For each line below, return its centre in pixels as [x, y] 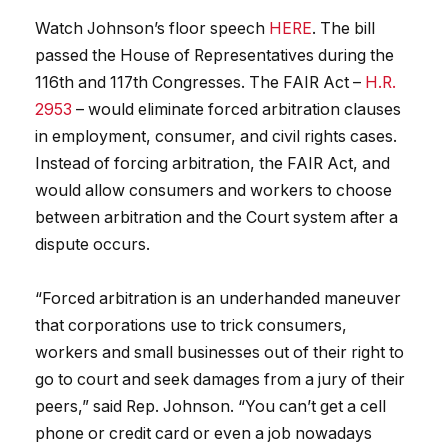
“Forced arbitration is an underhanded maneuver [218, 299]
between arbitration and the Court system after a [216, 218]
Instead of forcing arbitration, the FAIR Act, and [212, 164]
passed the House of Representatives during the [214, 56]
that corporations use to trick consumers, [191, 326]
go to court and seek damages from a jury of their [220, 380]
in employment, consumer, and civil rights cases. [216, 137]
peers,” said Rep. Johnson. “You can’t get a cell [210, 407]
